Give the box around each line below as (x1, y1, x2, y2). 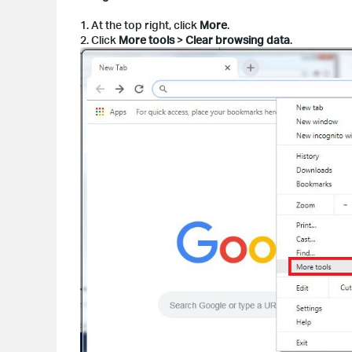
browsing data (215, 32, 290, 46)
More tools (119, 32, 174, 46)
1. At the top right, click (80, 17, 200, 31)
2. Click (80, 32, 119, 46)
